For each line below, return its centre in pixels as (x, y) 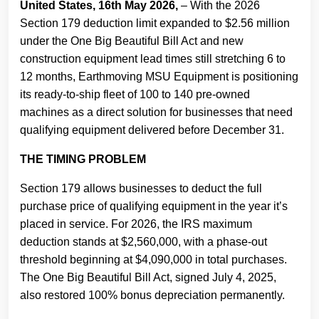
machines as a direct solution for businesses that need (156, 113)
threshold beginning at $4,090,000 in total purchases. (153, 260)
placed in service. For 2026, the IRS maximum (136, 224)
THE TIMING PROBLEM (83, 159)
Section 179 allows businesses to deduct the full (141, 189)
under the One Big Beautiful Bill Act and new (132, 41)
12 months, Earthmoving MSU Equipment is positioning (159, 77)
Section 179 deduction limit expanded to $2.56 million (155, 23)
